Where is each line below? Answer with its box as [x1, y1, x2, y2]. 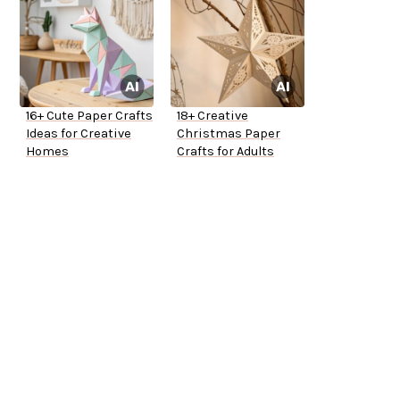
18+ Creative [177, 108, 248, 124]
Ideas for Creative [26, 126, 131, 142]
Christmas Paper [177, 126, 280, 142]
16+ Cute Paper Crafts [26, 108, 153, 124]
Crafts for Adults [177, 144, 274, 160]
